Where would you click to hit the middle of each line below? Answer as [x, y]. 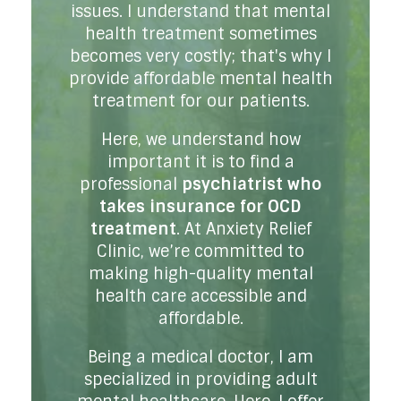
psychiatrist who [252, 184]
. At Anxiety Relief [243, 229]
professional [131, 184]
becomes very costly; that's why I [200, 56]
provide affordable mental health [200, 78]
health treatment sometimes [200, 34]
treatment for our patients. [200, 101]
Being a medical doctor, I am [200, 357]
